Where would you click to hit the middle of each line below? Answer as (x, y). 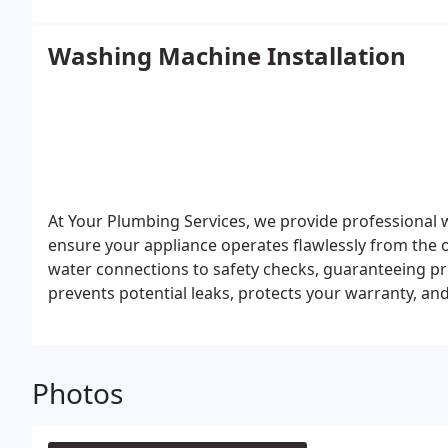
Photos (77, 393)
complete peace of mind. (141, 317)
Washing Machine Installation (227, 55)
